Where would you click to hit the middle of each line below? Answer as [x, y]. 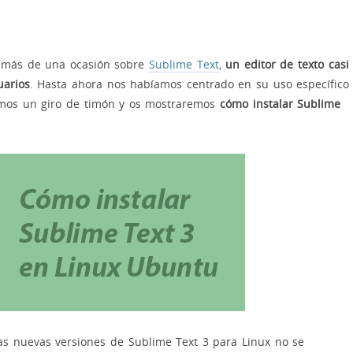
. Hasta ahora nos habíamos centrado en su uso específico [190, 84]
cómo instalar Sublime [281, 103]
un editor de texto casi [287, 64]
